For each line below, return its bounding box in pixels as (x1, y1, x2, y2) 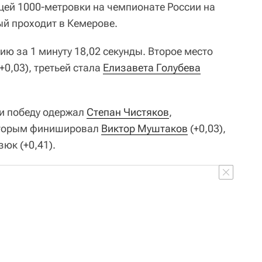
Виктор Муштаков (101, 122, 188, 135)
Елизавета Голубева (103, 61, 201, 74)
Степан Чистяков (87, 105, 169, 118)
